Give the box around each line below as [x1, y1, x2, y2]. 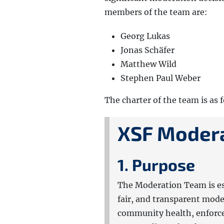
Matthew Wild [120, 59, 176, 69]
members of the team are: [104, 7, 207, 17]
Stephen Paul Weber [120, 73, 200, 83]
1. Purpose [117, 155, 195, 174]
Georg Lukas [120, 31, 170, 41]
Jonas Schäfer [120, 45, 174, 55]
